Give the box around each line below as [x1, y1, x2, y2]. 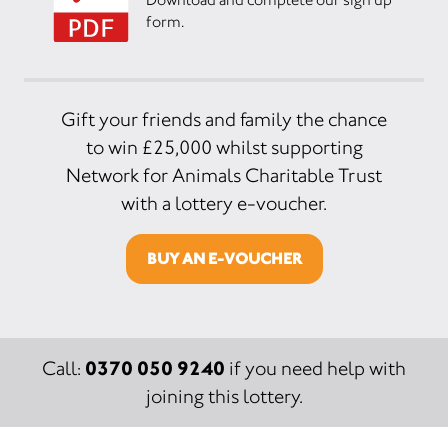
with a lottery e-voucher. [121, 192, 327, 215]
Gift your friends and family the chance [61, 108, 387, 131]
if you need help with [225, 357, 406, 380]
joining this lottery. [145, 385, 303, 408]
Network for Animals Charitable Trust [66, 164, 382, 187]
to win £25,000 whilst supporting [85, 136, 363, 159]
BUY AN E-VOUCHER [146, 249, 302, 268]
